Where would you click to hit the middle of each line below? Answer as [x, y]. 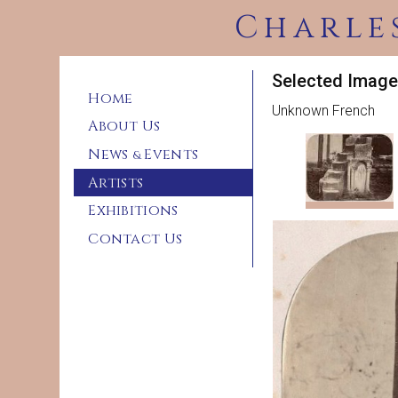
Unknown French [324, 111]
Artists [116, 183]
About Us [124, 127]
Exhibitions [133, 211]
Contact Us [135, 239]
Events [170, 154]
